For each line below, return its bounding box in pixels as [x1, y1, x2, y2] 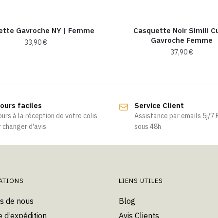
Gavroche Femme [150, 35, 213, 45]
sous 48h [134, 122, 161, 131]
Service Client [134, 100, 184, 110]
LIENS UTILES [119, 176, 163, 185]
